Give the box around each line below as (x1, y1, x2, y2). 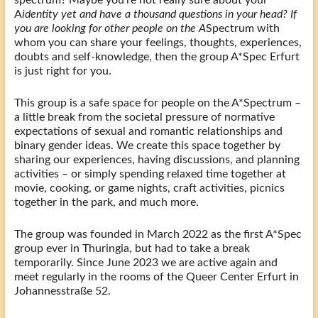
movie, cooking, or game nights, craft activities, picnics (13, 182, 285, 194)
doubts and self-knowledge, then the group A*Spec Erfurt (13, 50, 300, 62)
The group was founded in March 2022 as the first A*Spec (13, 228, 302, 240)
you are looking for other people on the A (13, 22, 206, 34)
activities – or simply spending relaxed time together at (13, 168, 286, 180)
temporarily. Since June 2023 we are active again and (13, 256, 278, 268)
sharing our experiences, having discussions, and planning (13, 153, 300, 165)
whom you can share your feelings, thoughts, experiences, (13, 36, 302, 48)
